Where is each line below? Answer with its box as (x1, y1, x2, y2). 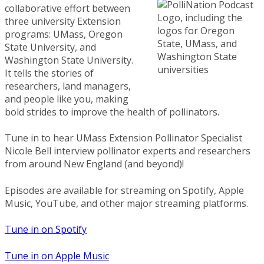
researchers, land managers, (5, 80, 131, 93)
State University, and (5, 41, 96, 54)
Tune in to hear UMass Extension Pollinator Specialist (5, 131, 242, 145)
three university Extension (5, 15, 121, 28)
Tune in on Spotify (5, 223, 87, 236)
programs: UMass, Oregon (5, 28, 123, 41)
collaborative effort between (5, 2, 130, 15)
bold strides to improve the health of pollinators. (5, 105, 222, 118)
